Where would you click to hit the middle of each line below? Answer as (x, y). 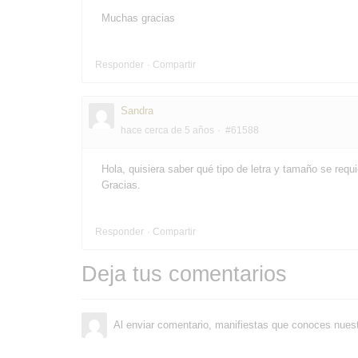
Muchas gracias (138, 18)
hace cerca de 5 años (167, 130)
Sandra (137, 110)
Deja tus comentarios (184, 274)
